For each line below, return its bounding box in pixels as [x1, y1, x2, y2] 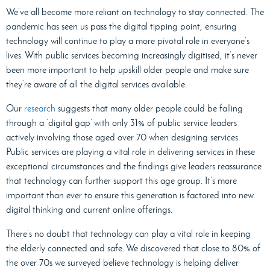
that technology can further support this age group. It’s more [6, 175, 237, 187]
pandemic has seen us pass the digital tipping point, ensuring [6, 20, 237, 33]
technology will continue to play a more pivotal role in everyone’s [6, 35, 250, 47]
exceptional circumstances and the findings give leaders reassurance [6, 160, 262, 172]
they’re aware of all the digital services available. [6, 78, 187, 90]
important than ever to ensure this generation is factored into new [6, 189, 254, 201]
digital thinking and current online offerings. [6, 204, 172, 216]
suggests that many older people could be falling [55, 102, 243, 115]
